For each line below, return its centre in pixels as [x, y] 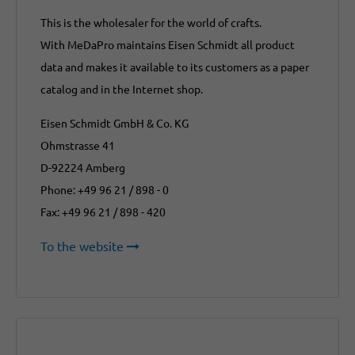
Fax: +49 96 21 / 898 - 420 [103, 212]
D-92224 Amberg [83, 168]
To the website [82, 246]
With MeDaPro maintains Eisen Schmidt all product [168, 45]
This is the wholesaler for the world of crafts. [151, 23]
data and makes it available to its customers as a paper [175, 67]
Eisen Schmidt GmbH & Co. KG [115, 123]
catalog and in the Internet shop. [122, 89]
